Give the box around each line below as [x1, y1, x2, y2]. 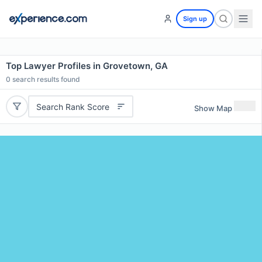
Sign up [183, 15, 207, 23]
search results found [11, 75, 80, 84]
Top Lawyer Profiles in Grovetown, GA [6, 60, 168, 71]
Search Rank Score [36, 101, 109, 112]
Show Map [194, 103, 232, 113]
